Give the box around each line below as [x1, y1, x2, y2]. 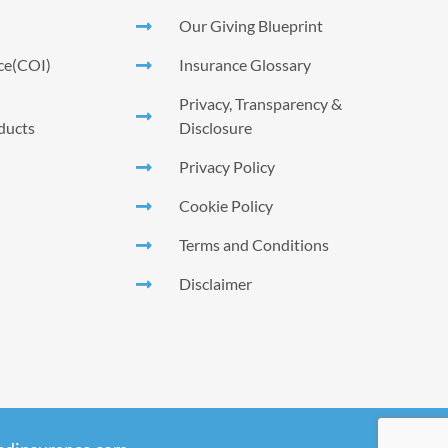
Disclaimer [178, 273, 252, 293]
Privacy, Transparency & [178, 93, 342, 113]
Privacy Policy [178, 156, 275, 176]
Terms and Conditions [178, 234, 329, 254]
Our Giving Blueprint [178, 15, 323, 35]
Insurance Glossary [178, 54, 311, 74]
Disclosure [178, 117, 252, 137]
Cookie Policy [178, 195, 273, 215]
